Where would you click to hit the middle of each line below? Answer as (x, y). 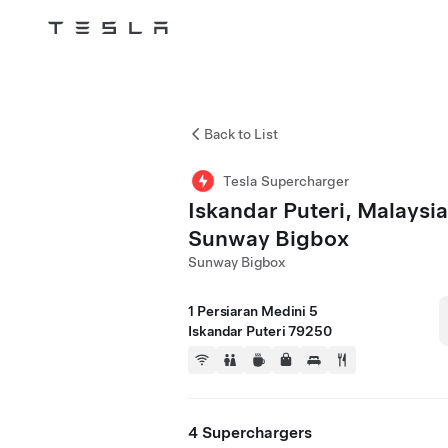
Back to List (241, 134)
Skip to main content (83, 55)
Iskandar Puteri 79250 (260, 331)
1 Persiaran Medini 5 (253, 311)
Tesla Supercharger (286, 181)
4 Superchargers (250, 432)
